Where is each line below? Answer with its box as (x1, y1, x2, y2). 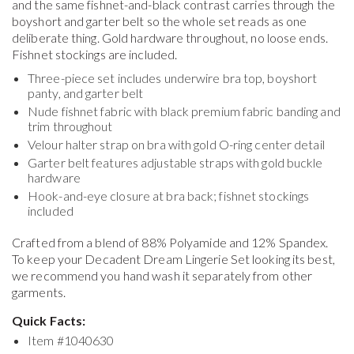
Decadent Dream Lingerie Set (85, 250, 250, 266)
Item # (28, 332, 64, 348)
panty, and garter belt (28, 85, 144, 100)
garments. (12, 284, 66, 299)
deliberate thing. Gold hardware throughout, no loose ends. (12, 29, 328, 45)
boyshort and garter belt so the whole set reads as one (12, 13, 307, 28)
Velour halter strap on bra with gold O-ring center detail (28, 136, 325, 152)
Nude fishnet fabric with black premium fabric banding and (28, 103, 341, 119)
